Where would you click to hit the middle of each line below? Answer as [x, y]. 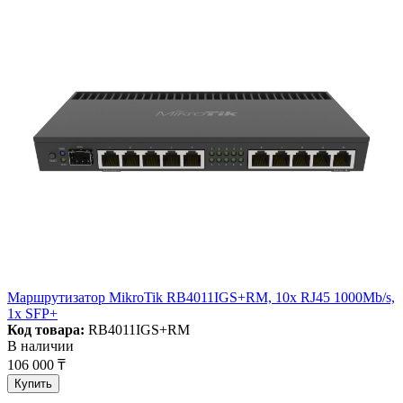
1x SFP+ [32, 314]
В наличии [40, 346]
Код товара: [46, 330]
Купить [33, 384]
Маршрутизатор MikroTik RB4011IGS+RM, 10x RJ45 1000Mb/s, [201, 298]
